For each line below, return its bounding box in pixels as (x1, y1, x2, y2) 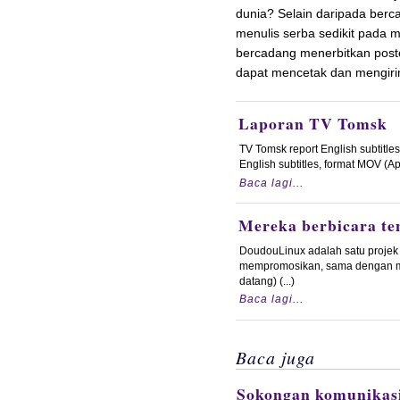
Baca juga (235, 345, 315, 369)
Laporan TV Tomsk (237, 112, 387, 136)
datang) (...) (238, 274, 295, 287)
